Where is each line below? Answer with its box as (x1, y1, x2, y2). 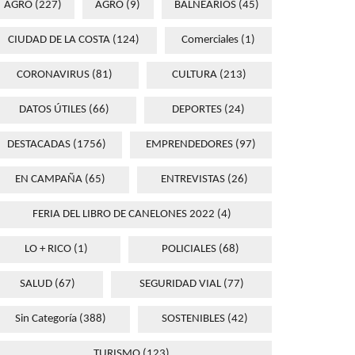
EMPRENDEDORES (146, 139, 233, 151)
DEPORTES (171, 104, 222, 116)
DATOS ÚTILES (18, 104, 86, 116)
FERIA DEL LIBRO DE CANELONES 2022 (32, 208, 215, 221)
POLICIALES (161, 243, 216, 256)
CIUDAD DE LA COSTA (8, 34, 111, 47)
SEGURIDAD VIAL (139, 278, 221, 291)
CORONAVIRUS (17, 69, 90, 82)
